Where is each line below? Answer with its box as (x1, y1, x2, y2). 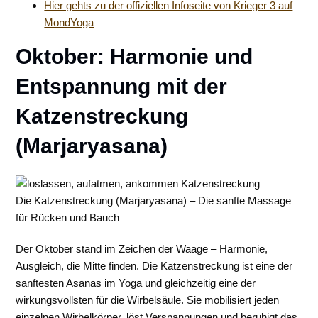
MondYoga (44, 16, 94, 28)
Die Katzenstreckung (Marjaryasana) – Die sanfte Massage (16, 194, 292, 207)
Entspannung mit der (16, 75, 228, 98)
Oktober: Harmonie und (16, 45, 253, 68)
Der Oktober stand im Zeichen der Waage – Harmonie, (16, 243, 268, 255)
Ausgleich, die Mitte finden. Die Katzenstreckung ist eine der (16, 260, 293, 272)
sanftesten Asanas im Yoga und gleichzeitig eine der (16, 277, 256, 289)
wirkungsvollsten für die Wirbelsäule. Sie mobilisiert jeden (16, 294, 280, 306)
